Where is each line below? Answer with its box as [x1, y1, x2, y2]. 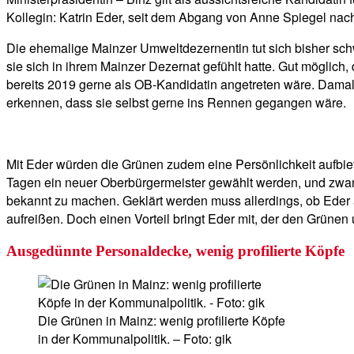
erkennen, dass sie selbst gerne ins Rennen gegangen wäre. [6, 93, 346, 112]
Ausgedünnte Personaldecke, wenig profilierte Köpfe [6, 243, 345, 260]
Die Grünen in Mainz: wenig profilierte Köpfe [38, 311, 285, 330]
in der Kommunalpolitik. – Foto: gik [38, 329, 232, 348]
